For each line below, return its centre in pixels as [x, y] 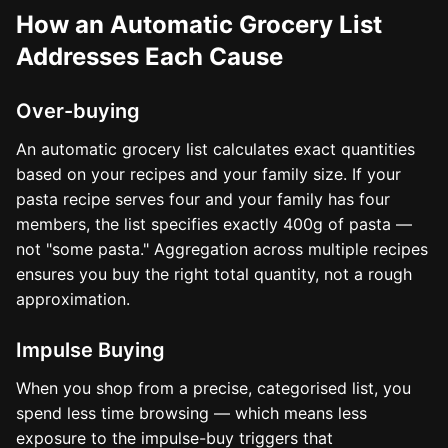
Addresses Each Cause [149, 56]
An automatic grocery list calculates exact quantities [215, 149]
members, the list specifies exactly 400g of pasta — [214, 224]
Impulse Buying [90, 350]
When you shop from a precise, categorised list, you [213, 388]
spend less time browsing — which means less [191, 413]
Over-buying [78, 111]
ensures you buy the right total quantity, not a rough [214, 274]
